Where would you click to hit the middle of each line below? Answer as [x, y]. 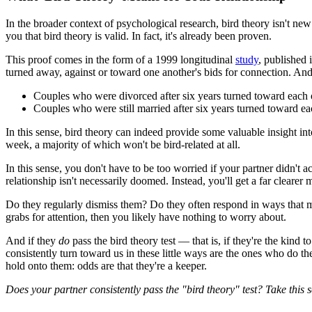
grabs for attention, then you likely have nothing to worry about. [146, 217]
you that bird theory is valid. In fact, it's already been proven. [139, 36]
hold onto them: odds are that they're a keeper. [106, 266]
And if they [32, 241]
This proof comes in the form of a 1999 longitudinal [120, 60]
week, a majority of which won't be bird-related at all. [123, 145]
